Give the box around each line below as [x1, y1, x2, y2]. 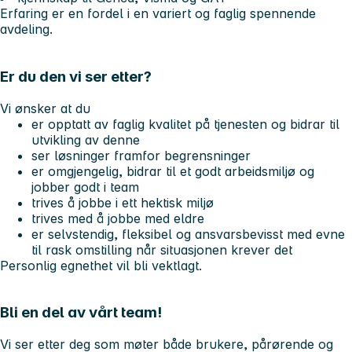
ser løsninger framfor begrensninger [31, 147, 251, 163]
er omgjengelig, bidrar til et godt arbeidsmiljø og [31, 163, 314, 179]
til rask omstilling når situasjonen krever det [31, 241, 292, 258]
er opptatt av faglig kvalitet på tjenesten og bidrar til [31, 115, 339, 132]
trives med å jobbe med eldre [31, 210, 204, 226]
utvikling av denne [31, 131, 140, 148]
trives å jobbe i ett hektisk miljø [31, 194, 218, 211]
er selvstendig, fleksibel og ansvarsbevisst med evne [31, 225, 345, 242]
